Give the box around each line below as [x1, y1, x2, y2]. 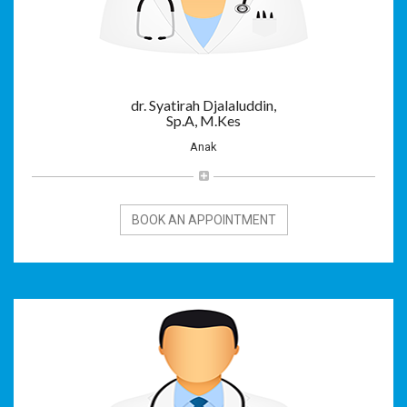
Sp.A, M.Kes [166, 111, 241, 129]
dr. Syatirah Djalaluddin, [131, 95, 276, 114]
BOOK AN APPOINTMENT [131, 212, 276, 227]
